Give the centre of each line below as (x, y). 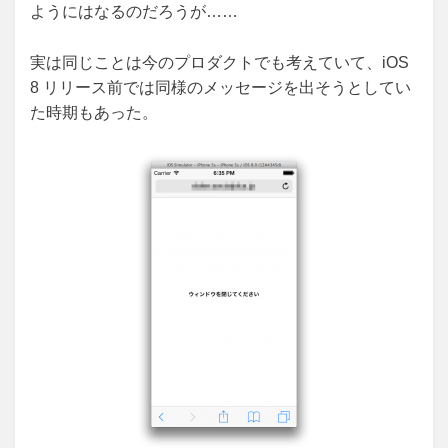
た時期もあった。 (94, 113)
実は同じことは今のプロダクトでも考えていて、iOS (219, 63)
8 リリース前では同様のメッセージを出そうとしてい (220, 88)
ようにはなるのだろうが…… (134, 12)
